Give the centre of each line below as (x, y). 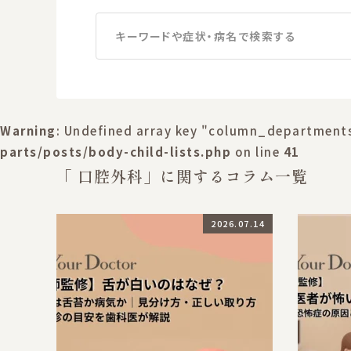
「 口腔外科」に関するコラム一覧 (182, 176)
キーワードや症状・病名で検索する (206, 36)
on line (257, 152)
